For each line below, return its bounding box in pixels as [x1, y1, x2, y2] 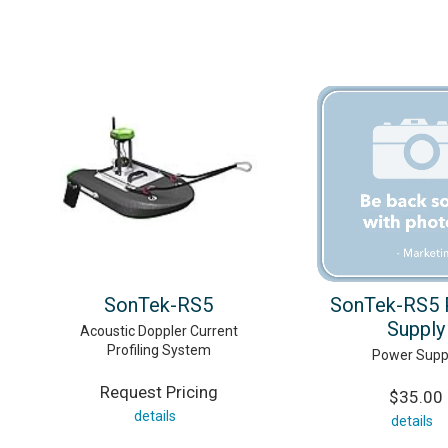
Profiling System [106, 342, 211, 359]
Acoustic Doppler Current [79, 323, 238, 340]
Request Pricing [99, 382, 218, 403]
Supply [386, 317, 445, 342]
